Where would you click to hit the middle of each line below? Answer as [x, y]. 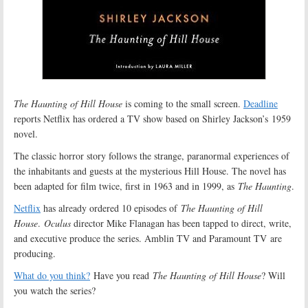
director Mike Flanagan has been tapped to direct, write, [181, 223]
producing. [35, 253]
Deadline [261, 103]
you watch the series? [55, 290]
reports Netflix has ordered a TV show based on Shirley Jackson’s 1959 [152, 119]
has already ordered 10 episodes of [111, 208]
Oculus [57, 223]
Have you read [121, 275]
